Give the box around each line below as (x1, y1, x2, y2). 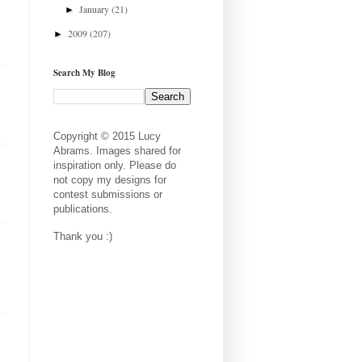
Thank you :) (53, 229, 112, 242)
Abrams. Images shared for (53, 144, 181, 157)
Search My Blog (53, 65, 116, 79)
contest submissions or (53, 187, 162, 200)
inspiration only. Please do (53, 158, 176, 171)
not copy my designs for (53, 173, 166, 186)
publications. (53, 202, 112, 215)
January (79, 2, 112, 15)
